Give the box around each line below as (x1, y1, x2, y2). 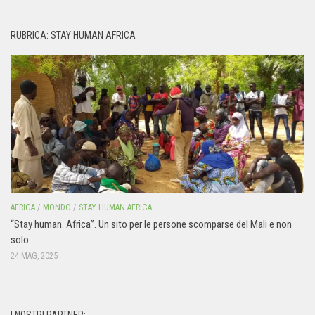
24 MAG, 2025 (11, 250, 58, 261)
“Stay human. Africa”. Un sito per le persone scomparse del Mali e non (11, 217, 292, 231)
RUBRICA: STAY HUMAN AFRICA (11, 29, 136, 41)
